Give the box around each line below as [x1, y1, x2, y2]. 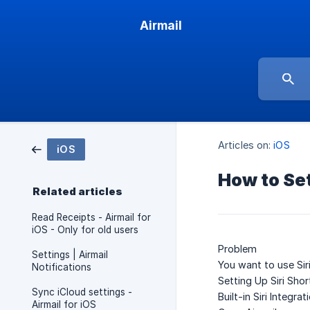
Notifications [32, 262, 91, 273]
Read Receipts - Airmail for [32, 212, 151, 223]
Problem [218, 243, 257, 255]
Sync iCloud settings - [32, 286, 132, 298]
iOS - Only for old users [32, 224, 138, 235]
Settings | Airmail [32, 249, 108, 260]
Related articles [33, 185, 122, 198]
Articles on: [218, 139, 271, 152]
